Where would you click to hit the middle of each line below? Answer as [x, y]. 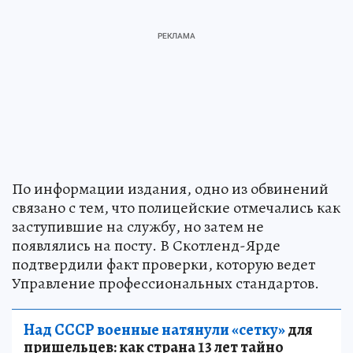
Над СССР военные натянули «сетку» [154, 329]
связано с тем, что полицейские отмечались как [176, 207]
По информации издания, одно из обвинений [170, 188]
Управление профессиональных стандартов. [165, 283]
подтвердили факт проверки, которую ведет [163, 264]
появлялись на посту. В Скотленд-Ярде [146, 245]
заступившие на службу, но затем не [138, 226]
